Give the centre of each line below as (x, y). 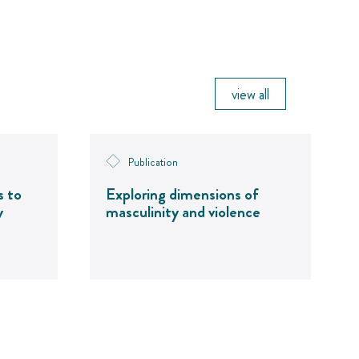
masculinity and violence (183, 212)
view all (250, 95)
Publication (153, 161)
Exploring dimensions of (182, 194)
